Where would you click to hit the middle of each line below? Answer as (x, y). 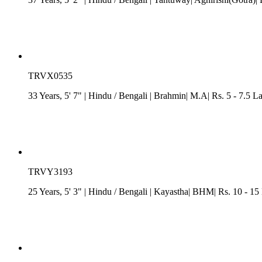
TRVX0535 (50, 75)
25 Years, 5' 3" (56, 191)
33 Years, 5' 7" (56, 95)
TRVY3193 (50, 171)
